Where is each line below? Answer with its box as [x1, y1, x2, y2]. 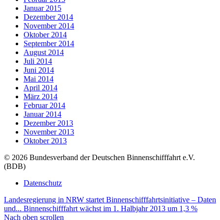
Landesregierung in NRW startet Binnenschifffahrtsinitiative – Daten [4, 195, 216, 204]
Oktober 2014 [24, 30, 67, 39]
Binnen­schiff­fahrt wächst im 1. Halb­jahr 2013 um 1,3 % [24, 204, 197, 213]
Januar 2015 [24, 4, 61, 13]
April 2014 [24, 83, 57, 92]
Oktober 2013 [24, 137, 67, 145]
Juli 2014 [24, 57, 52, 66]
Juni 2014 [24, 66, 54, 75]
